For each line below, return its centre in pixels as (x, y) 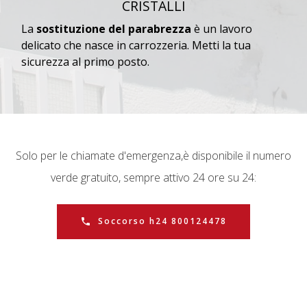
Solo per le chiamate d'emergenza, (99, 156)
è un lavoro (222, 29)
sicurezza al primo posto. (85, 62)
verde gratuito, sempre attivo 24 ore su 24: (153, 178)
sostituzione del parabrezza (114, 29)
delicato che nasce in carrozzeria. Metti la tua (136, 46)
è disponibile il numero (237, 156)
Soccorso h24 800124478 (162, 221)
